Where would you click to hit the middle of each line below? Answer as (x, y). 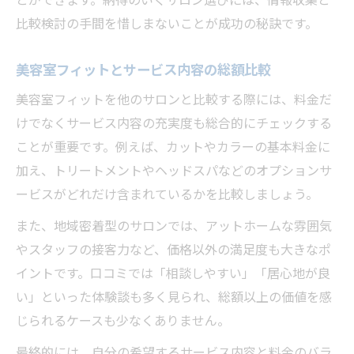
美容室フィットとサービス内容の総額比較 (143, 70)
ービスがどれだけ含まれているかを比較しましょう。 (167, 195)
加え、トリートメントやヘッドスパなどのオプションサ (174, 171)
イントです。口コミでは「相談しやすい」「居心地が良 (173, 274)
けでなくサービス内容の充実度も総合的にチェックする (174, 124)
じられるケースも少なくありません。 (123, 321)
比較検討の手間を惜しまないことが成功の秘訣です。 (167, 24)
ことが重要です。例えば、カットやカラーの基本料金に (173, 147)
